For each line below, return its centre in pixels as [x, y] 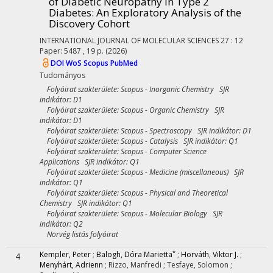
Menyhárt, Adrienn [71, 265]
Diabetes [70, 12]
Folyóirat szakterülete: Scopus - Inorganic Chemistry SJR [134, 89]
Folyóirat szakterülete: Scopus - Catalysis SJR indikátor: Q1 [139, 141]
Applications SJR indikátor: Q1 [90, 162]
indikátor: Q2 [61, 224]
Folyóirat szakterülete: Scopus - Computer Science [123, 151]
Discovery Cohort [89, 23]
